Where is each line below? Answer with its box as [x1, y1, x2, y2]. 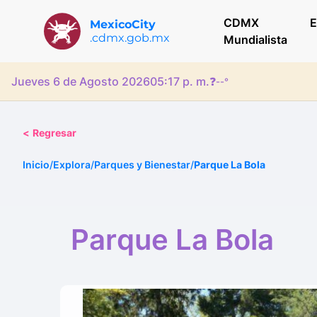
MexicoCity [89, 18, 156, 31]
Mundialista [223, 33, 287, 47]
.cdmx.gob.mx [89, 31, 170, 45]
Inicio [23, 158, 50, 171]
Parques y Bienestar [94, 158, 190, 171]
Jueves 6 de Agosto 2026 [11, 74, 150, 88]
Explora [53, 158, 91, 171]
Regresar [33, 127, 76, 139]
